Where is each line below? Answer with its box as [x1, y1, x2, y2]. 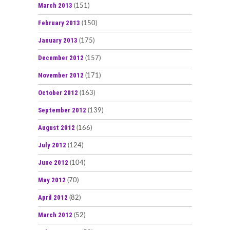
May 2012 [38, 176, 66, 184]
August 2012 [38, 123, 75, 131]
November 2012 [38, 71, 84, 79]
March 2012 [38, 210, 72, 219]
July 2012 [38, 141, 66, 149]
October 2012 [38, 88, 78, 97]
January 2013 [38, 36, 78, 44]
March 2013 [38, 1, 72, 9]
